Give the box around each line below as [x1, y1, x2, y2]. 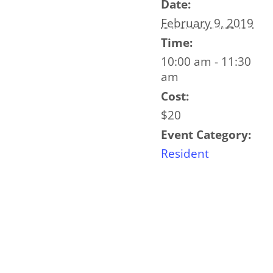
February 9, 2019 [161, 15, 253, 31]
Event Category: [161, 127, 251, 143]
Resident [161, 146, 209, 161]
